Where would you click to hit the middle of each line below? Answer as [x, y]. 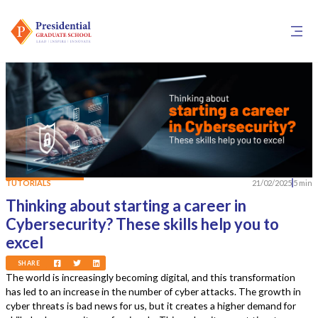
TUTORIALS [29, 182]
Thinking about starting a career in [126, 205]
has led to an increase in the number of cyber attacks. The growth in [154, 292]
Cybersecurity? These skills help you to [143, 224]
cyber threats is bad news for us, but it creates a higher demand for [151, 306]
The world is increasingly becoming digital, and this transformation [151, 278]
